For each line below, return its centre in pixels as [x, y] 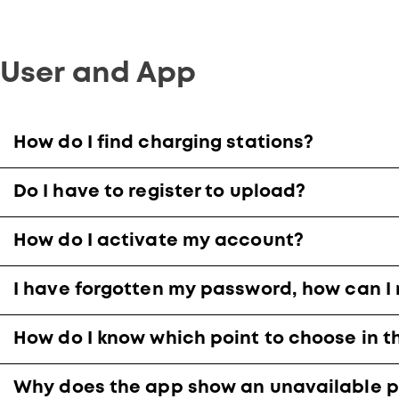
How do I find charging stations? [164, 142]
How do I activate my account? [159, 240]
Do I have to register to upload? [160, 191]
